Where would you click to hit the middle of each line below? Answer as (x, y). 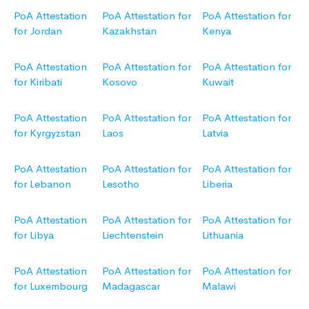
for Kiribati (38, 82)
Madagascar (131, 286)
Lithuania (223, 235)
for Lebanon (42, 184)
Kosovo (120, 82)
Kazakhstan (129, 31)
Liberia (217, 184)
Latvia (215, 133)
